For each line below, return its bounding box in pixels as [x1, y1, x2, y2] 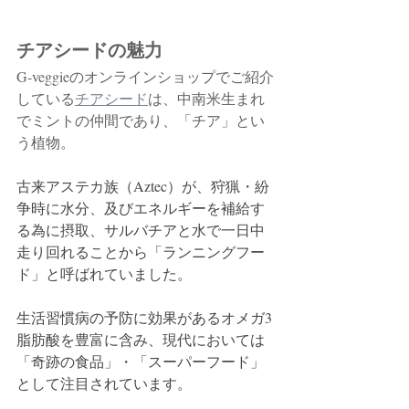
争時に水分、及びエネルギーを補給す [16, 197, 265, 217]
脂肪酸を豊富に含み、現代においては [16, 329, 265, 349]
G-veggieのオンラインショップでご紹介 [16, 66, 274, 86]
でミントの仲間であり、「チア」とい [16, 110, 265, 130]
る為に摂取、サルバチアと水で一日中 [16, 219, 265, 239]
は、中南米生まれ [148, 88, 265, 108]
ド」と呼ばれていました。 [16, 263, 192, 283]
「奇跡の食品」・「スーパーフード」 [16, 351, 265, 371]
